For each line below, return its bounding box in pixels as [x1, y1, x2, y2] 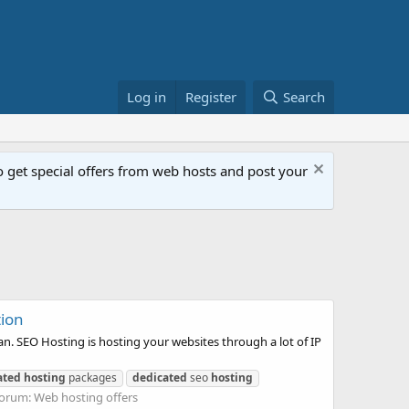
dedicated [132, 369, 187, 385]
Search [283, 88, 325, 106]
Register [185, 88, 237, 106]
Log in [127, 88, 167, 106]
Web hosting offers [34, 388, 138, 405]
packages [66, 369, 117, 385]
